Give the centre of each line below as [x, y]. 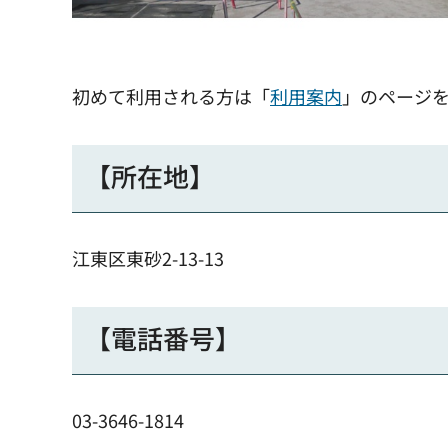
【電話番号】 [163, 337]
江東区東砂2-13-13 [148, 258]
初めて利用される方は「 [171, 96]
